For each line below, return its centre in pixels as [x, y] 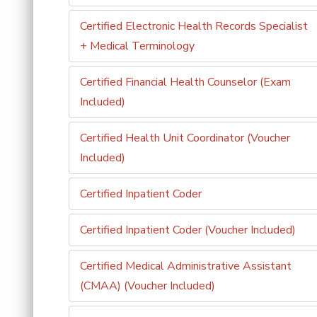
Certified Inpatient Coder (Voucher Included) [188, 230]
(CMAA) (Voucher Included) [148, 286]
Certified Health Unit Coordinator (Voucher [185, 138]
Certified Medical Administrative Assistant [186, 266]
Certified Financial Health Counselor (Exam [185, 82]
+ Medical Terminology [137, 46]
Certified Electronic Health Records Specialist [194, 26]
